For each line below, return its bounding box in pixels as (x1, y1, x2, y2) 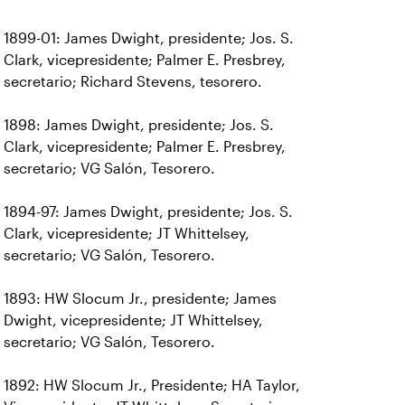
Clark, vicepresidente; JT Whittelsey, (4, 226, 250, 241)
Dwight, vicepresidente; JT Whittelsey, (4, 313, 263, 328)
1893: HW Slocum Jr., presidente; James (4, 291, 277, 306)
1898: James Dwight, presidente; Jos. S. (4, 118, 274, 133)
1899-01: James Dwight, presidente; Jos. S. (4, 31, 294, 46)
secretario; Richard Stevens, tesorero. (4, 74, 262, 89)
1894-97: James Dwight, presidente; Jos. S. (4, 204, 293, 220)
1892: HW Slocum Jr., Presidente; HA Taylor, (4, 378, 300, 393)
